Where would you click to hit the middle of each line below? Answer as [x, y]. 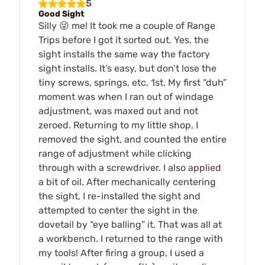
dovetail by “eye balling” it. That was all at [130, 224]
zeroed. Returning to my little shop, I [118, 125]
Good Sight [62, 14]
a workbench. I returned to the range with [131, 238]
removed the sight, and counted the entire [132, 139]
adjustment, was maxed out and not [118, 111]
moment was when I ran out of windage [126, 96]
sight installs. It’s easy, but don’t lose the [127, 68]
